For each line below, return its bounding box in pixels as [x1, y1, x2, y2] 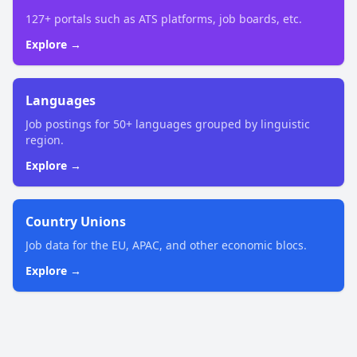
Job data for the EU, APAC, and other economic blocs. [25, 237, 307, 253]
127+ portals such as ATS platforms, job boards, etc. [25, 11, 302, 27]
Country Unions [25, 213, 126, 231]
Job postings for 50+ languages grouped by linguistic [25, 116, 310, 132]
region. [25, 132, 64, 148]
